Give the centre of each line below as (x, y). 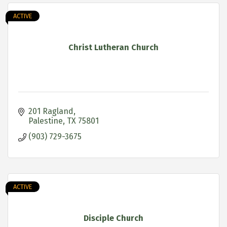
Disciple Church (113, 218)
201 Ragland (51, 111)
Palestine (46, 121)
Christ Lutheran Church (113, 47)
